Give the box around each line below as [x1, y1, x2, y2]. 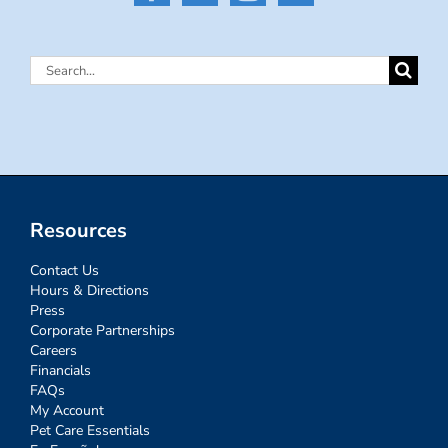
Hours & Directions [30, 281, 149, 301]
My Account [30, 401, 104, 421]
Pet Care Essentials [30, 421, 150, 441]
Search [29, 56, 84, 80]
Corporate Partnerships [30, 321, 175, 341]
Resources [30, 217, 127, 245]
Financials [30, 361, 91, 381]
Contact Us [30, 261, 99, 281]
